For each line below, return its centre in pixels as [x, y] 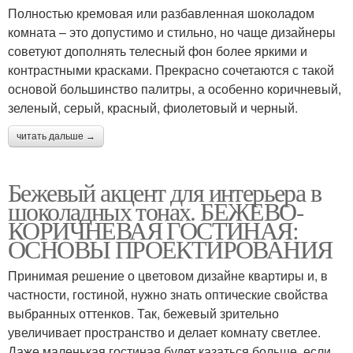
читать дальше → [56, 136]
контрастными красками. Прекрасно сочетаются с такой [171, 69]
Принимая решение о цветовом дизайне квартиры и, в [168, 275]
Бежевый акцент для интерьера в [164, 191]
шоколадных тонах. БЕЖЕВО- [156, 210]
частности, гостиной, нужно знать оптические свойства [168, 294]
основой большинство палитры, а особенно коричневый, [175, 88]
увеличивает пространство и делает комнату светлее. [164, 332]
